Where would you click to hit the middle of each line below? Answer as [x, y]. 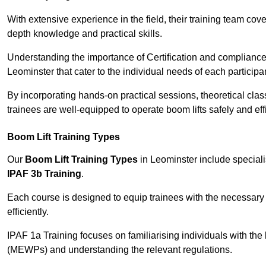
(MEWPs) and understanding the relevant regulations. [120, 250]
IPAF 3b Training [44, 174]
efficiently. [28, 212]
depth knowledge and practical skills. [85, 34]
